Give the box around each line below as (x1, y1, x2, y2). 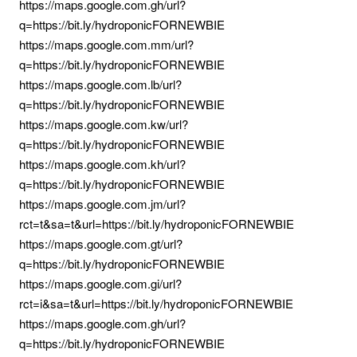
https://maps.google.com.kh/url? (19, 155, 186, 172)
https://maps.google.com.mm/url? (19, 36, 194, 53)
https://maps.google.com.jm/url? (19, 195, 186, 212)
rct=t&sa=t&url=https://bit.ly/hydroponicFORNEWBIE (19, 215, 294, 232)
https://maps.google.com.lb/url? (19, 76, 182, 92)
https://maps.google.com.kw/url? (19, 116, 188, 132)
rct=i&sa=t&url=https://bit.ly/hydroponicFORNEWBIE (19, 295, 293, 312)
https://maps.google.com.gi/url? (19, 275, 182, 292)
